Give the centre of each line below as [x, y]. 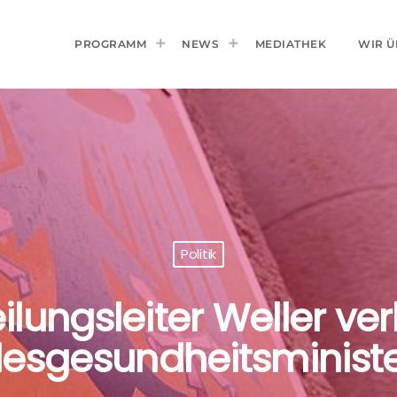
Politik [198, 254]
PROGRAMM [110, 43]
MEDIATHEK [290, 43]
